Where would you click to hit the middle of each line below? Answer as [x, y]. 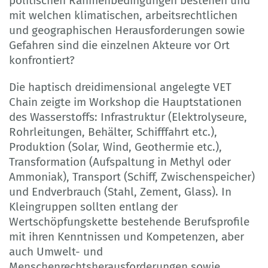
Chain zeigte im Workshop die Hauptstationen [125, 102]
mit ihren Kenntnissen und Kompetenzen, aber [127, 236]
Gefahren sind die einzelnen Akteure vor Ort [119, 45]
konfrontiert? [42, 60]
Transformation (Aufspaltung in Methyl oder [120, 162]
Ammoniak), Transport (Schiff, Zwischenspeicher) [132, 176]
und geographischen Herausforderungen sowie [127, 30]
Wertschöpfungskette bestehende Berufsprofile [129, 221]
